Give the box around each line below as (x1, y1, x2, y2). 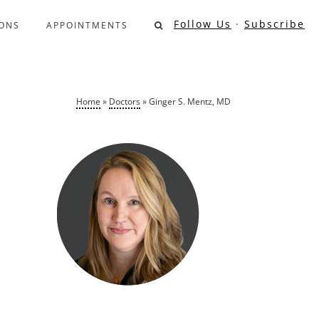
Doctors (108, 95, 140, 108)
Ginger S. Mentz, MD (148, 95, 231, 108)
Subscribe (244, 17, 305, 31)
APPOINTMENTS (46, 19, 128, 31)
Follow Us (174, 17, 231, 31)
